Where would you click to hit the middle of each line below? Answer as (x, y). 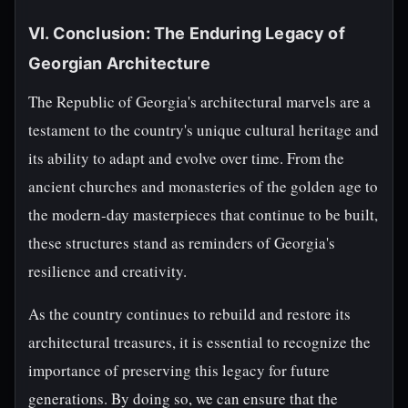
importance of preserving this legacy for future (179, 370)
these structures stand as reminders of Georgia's (182, 243)
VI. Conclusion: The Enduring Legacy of (187, 33)
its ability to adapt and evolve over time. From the (186, 158)
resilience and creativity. (107, 271)
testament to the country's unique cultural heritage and (204, 130)
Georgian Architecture (119, 63)
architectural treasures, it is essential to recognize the (199, 342)
